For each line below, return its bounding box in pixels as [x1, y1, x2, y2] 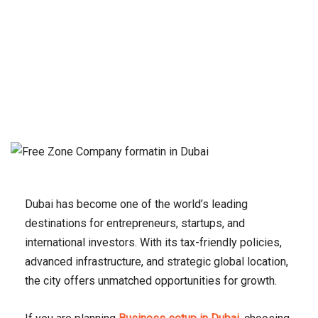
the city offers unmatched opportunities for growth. [25, 274, 277, 288]
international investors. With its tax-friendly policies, [25, 236, 282, 250]
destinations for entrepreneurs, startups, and [25, 216, 245, 231]
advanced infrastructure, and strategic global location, [25, 255, 288, 269]
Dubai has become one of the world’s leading [25, 197, 248, 212]
